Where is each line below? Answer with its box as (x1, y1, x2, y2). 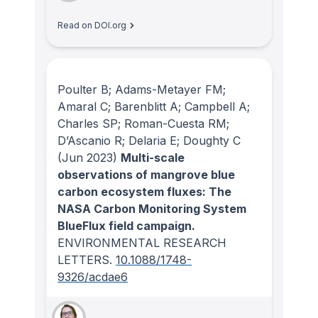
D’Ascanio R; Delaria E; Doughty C (57, 133, 241, 148)
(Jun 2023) (57, 150, 117, 165)
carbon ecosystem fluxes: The (57, 184, 231, 199)
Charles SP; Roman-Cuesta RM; (57, 116, 229, 131)
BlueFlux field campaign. (57, 218, 195, 233)
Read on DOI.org (57, 20, 126, 31)
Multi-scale (121, 150, 185, 165)
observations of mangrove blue (57, 167, 235, 182)
